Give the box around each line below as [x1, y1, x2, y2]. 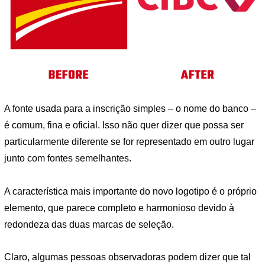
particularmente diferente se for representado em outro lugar [4, 137, 254, 147]
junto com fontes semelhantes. [4, 153, 131, 164]
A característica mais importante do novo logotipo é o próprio [4, 186, 257, 196]
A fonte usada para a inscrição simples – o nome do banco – [4, 104, 256, 114]
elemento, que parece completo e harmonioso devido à [4, 202, 234, 213]
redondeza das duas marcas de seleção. [4, 219, 174, 230]
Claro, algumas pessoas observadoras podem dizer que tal [4, 252, 251, 263]
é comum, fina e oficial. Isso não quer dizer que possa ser [4, 120, 244, 131]
